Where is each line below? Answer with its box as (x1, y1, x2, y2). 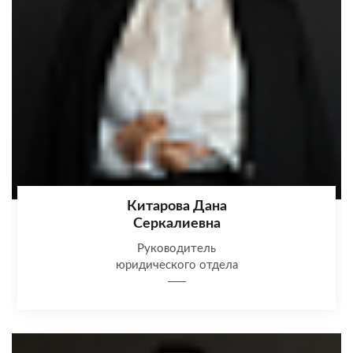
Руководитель (137, 243, 216, 255)
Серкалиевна (132, 217, 221, 232)
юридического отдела (115, 259, 238, 272)
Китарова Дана (126, 199, 227, 214)
